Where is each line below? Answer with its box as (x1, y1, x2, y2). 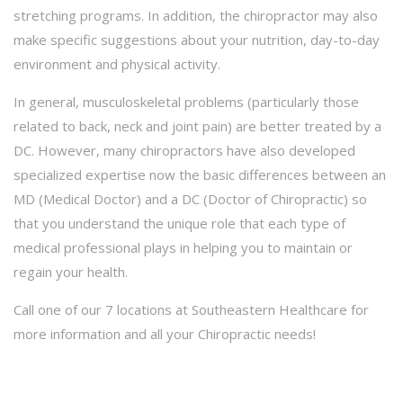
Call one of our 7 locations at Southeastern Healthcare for (13, 300, 369, 318)
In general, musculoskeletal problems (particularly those (13, 92, 359, 111)
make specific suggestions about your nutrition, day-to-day (13, 30, 380, 49)
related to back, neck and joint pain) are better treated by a (13, 116, 381, 135)
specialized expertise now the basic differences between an (13, 165, 386, 184)
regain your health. (13, 262, 128, 281)
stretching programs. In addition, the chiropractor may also (13, 5, 378, 24)
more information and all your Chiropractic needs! (13, 324, 316, 343)
